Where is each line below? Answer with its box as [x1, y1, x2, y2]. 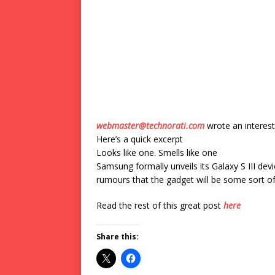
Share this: [96, 231, 139, 242]
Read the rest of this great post [96, 199, 223, 211]
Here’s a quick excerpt [96, 133, 183, 145]
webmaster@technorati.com [96, 120, 204, 131]
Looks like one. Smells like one [96, 147, 217, 158]
